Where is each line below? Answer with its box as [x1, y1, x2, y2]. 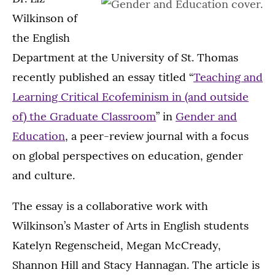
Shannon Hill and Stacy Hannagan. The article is [12, 258, 260, 273]
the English [12, 31, 70, 45]
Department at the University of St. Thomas [12, 50, 238, 65]
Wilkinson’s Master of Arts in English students [12, 219, 249, 233]
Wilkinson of [12, 11, 77, 26]
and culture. [12, 168, 75, 183]
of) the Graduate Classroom [12, 109, 156, 124]
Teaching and [193, 70, 263, 85]
